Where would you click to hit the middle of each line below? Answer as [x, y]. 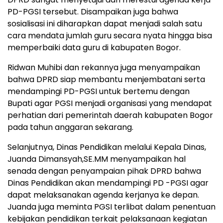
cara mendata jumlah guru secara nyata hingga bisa [110, 36]
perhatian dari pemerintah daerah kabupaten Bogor [110, 115]
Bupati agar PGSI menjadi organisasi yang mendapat [110, 104]
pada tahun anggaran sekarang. [70, 127]
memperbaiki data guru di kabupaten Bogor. [94, 48]
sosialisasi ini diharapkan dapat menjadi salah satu [105, 24]
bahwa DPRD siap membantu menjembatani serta [106, 80]
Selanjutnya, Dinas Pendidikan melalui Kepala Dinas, [107, 147]
